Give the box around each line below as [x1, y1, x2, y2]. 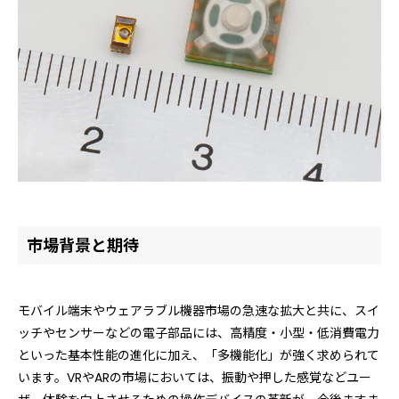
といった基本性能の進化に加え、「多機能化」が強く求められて [18, 346, 379, 364]
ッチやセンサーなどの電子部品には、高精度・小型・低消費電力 [18, 323, 379, 342]
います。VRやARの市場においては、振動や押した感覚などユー [18, 368, 371, 387]
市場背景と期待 [27, 233, 139, 256]
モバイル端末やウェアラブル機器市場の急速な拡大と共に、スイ [18, 301, 379, 320]
